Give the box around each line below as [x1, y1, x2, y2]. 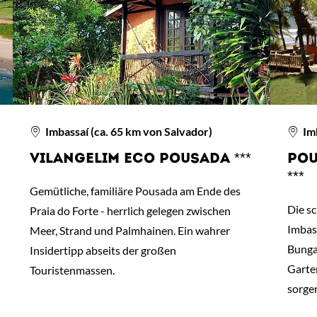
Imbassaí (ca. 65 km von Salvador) [43, 125, 213, 139]
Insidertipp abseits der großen [29, 243, 176, 258]
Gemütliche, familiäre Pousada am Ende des [29, 184, 241, 198]
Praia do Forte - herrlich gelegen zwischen [29, 204, 231, 218]
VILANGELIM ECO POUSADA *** [29, 152, 251, 167]
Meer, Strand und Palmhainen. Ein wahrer [29, 224, 230, 238]
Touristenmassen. [29, 263, 115, 277]
